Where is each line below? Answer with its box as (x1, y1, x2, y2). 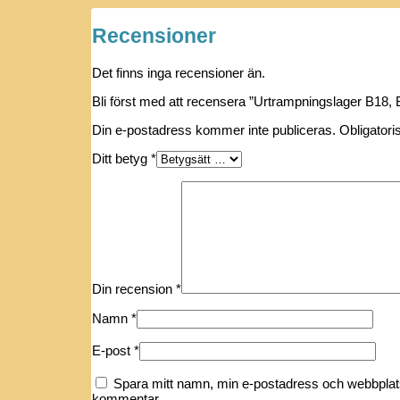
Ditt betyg (92, 150, 151, 166)
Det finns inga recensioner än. (92, 64, 265, 80)
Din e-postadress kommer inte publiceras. (92, 121, 336, 137)
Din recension (92, 280, 176, 296)
